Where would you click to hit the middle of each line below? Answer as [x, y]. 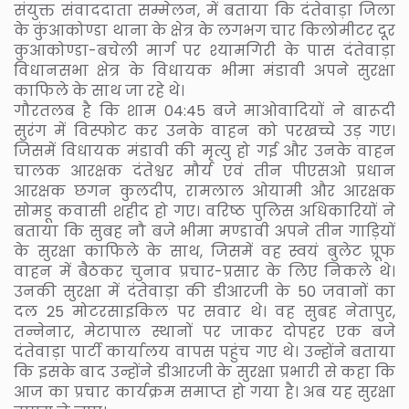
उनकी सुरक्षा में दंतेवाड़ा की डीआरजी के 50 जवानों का [204, 291]
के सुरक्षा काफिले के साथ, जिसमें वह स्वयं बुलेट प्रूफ [204, 251]
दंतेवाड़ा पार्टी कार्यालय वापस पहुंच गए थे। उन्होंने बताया [204, 351]
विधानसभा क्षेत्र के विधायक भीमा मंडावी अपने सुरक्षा [204, 70]
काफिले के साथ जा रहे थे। [99, 90]
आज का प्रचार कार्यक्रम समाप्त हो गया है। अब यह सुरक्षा [204, 392]
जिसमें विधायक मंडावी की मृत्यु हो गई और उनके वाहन [204, 151]
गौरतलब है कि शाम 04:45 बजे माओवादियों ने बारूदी [204, 110]
